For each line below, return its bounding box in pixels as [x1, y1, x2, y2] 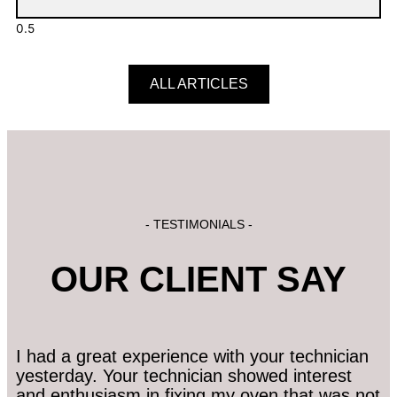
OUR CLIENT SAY [51, 259, 346, 299]
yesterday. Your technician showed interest [16, 365, 352, 385]
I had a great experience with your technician [16, 346, 369, 366]
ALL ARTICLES [149, 75, 248, 91]
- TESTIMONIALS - [144, 216, 253, 231]
